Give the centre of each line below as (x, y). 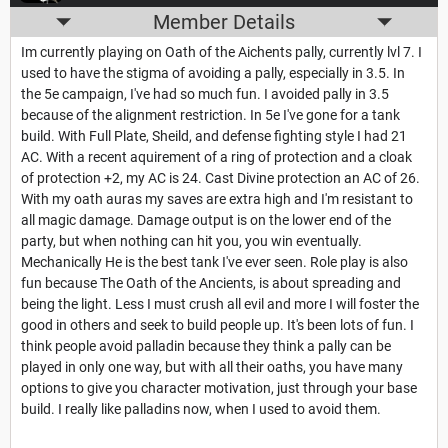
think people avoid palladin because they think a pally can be (206, 346)
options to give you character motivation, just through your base (219, 388)
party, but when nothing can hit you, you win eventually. (191, 241)
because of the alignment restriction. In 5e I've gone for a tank (210, 115)
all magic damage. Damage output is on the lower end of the (206, 220)
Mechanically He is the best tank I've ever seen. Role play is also (214, 262)
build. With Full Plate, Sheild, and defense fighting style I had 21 (214, 136)
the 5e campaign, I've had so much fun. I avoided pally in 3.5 (205, 94)
